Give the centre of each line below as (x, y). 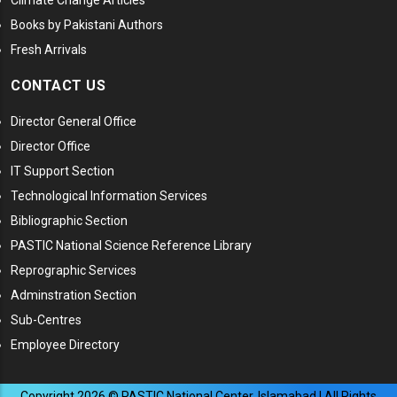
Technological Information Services (109, 196)
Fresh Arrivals (49, 50)
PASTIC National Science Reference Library (131, 246)
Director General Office (74, 122)
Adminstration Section (74, 296)
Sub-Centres (46, 320)
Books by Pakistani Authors (87, 25)
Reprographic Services (74, 271)
